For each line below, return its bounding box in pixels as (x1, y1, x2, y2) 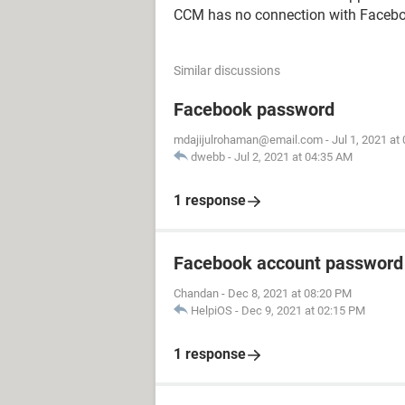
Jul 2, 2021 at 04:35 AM (234, 150, 353, 164)
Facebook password (174, 99, 334, 120)
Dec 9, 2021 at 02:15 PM (241, 304, 365, 317)
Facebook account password (174, 252, 403, 274)
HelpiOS (191, 304, 232, 317)
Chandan (174, 287, 219, 300)
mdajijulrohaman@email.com (174, 133, 323, 146)
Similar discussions (174, 63, 280, 78)
